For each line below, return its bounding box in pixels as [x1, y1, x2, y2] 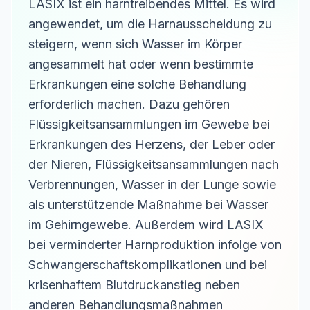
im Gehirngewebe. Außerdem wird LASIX [28, 217, 264, 232]
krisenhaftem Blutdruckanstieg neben [28, 277, 240, 292]
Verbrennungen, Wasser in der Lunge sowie [28, 177, 276, 192]
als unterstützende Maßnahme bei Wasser [28, 197, 268, 212]
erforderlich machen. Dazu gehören [28, 97, 230, 111]
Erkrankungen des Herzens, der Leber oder [28, 137, 275, 152]
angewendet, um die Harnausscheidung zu [28, 17, 272, 31]
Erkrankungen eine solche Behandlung [28, 77, 246, 91]
